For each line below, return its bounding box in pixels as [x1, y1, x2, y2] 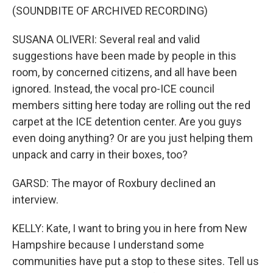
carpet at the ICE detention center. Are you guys [12, 115, 242, 128]
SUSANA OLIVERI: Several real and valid [12, 33, 200, 46]
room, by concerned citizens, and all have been [12, 66, 237, 79]
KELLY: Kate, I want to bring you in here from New [12, 222, 247, 235]
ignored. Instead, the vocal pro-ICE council [12, 82, 214, 95]
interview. [12, 193, 58, 206]
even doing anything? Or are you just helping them [12, 132, 253, 144]
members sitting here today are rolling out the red [12, 99, 250, 112]
